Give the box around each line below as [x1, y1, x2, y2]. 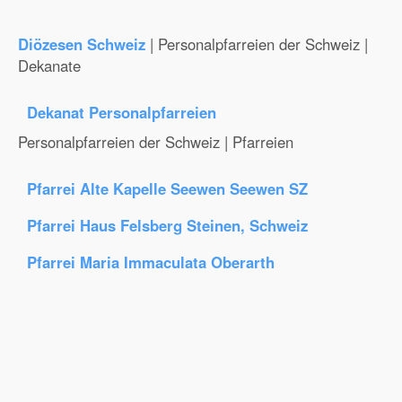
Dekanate [18, 55, 81, 76]
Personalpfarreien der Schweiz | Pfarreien [18, 131, 293, 153]
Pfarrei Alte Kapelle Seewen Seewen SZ [27, 178, 308, 199]
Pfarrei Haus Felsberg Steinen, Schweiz [27, 214, 308, 236]
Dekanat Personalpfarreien [27, 101, 216, 123]
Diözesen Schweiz [18, 33, 145, 55]
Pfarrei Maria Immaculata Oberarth [27, 251, 275, 273]
